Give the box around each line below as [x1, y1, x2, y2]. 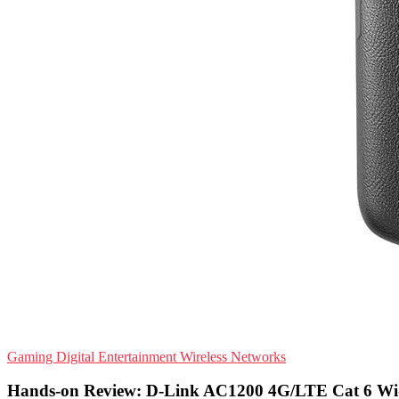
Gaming [7, 348, 56, 364]
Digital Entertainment [56, 348, 180, 364]
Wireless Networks [180, 348, 286, 364]
